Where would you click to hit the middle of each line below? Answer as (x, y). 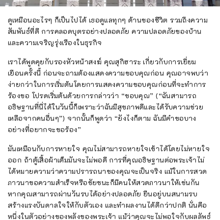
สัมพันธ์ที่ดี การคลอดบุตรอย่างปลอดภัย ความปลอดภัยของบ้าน (105, 31)
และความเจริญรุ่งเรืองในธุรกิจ (55, 42)
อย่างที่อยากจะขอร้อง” (45, 129)
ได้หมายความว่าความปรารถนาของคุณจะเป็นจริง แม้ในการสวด (108, 171)
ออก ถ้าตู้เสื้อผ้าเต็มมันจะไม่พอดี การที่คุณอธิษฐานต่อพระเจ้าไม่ (106, 160)
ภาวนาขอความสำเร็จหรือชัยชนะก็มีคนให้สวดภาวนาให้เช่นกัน (104, 182)
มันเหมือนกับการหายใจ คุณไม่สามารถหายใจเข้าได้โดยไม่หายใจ (109, 148)
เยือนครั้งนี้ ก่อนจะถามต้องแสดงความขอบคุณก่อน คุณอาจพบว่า (108, 73)
